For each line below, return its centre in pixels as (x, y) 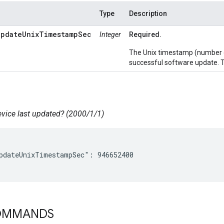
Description (148, 13)
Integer (110, 34)
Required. (145, 34)
